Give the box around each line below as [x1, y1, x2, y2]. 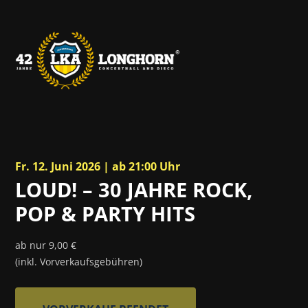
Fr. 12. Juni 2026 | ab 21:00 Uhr [15, 159, 181, 174]
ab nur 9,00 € [15, 239, 77, 252]
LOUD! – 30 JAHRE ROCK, [15, 176, 253, 203]
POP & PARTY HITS [15, 200, 196, 227]
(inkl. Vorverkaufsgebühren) [15, 255, 143, 269]
